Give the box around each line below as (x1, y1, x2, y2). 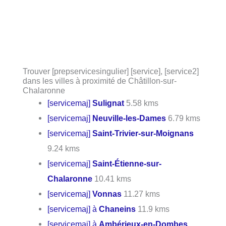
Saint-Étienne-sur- (92, 158, 162, 168)
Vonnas (92, 189, 122, 198)
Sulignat (92, 98, 125, 107)
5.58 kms (124, 98, 159, 107)
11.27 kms (122, 189, 160, 198)
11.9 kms (136, 204, 170, 213)
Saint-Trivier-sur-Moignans (92, 128, 194, 138)
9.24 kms (47, 143, 80, 153)
